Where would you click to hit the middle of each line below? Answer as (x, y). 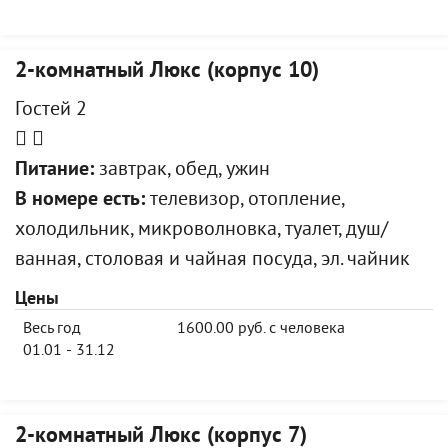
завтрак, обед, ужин (182, 170)
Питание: (54, 170)
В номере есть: (80, 200)
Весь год (52, 329)
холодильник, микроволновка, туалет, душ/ (201, 230)
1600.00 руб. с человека (261, 329)
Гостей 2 (51, 110)
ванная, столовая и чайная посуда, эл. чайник (212, 260)
